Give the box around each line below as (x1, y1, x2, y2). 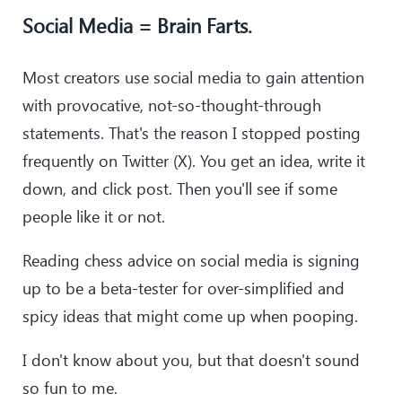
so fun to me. (22, 376, 118, 398)
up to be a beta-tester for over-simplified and (22, 276, 345, 299)
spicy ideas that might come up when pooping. (22, 304, 358, 327)
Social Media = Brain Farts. (22, 11, 252, 39)
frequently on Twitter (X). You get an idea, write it (22, 149, 365, 171)
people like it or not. (22, 205, 165, 227)
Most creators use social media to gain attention (22, 66, 364, 88)
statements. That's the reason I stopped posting (22, 121, 361, 144)
